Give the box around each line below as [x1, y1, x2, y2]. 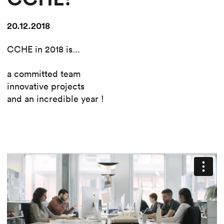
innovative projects [7, 80, 84, 92]
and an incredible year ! [7, 93, 104, 105]
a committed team [7, 68, 80, 80]
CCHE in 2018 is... [7, 43, 80, 55]
